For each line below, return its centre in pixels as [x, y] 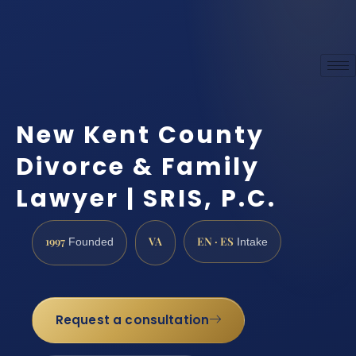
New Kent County [140, 135]
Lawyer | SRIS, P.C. [146, 198]
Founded [89, 242]
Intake [251, 242]
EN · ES [215, 240]
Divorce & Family [138, 166]
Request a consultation [132, 320]
